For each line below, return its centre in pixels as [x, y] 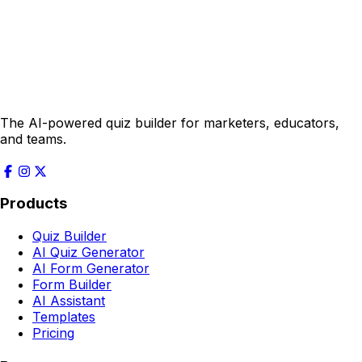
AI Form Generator [91, 269]
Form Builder [72, 285]
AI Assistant [69, 301]
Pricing [53, 333]
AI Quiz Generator [88, 253]
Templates [64, 317]
